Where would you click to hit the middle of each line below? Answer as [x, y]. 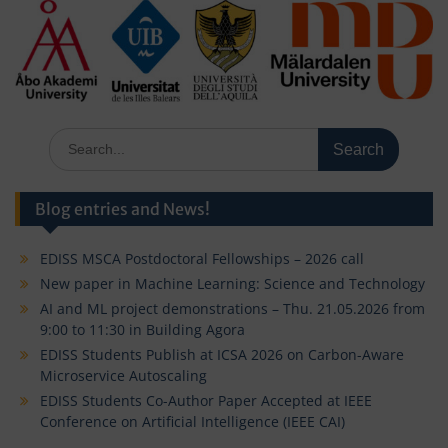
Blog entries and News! [122, 208]
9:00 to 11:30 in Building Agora [142, 329]
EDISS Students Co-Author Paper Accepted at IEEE [206, 400]
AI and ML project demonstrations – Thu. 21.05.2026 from [232, 308]
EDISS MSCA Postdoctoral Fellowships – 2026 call [202, 258]
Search [71, 137]
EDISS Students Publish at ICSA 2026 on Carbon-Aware [222, 354]
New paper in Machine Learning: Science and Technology [234, 283]
